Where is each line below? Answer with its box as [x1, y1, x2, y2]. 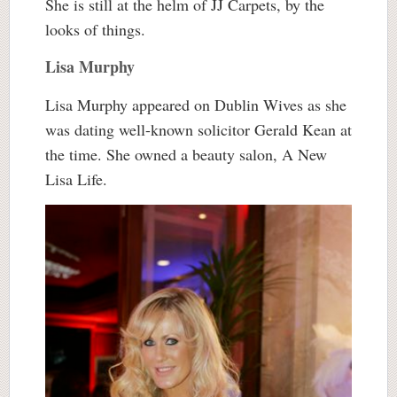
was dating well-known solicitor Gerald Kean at [45, 119, 352, 141]
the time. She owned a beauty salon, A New [45, 144, 327, 166]
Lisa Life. [45, 168, 107, 191]
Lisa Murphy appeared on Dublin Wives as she [45, 94, 346, 116]
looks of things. [45, 19, 151, 41]
